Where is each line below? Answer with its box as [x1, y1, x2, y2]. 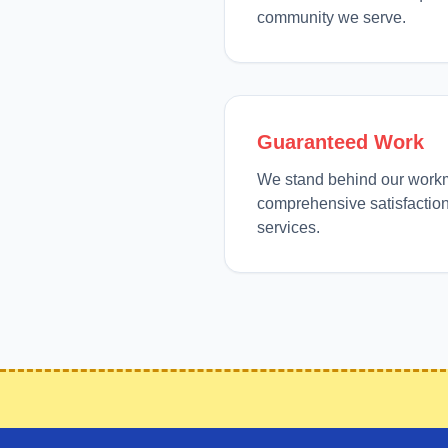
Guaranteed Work [257, 131, 424, 153]
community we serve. [257, 9, 406, 26]
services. [257, 219, 320, 236]
